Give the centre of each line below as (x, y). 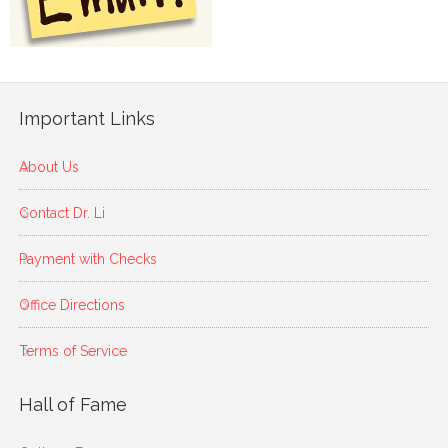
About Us (48, 167)
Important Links (86, 119)
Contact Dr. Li (61, 213)
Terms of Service (72, 351)
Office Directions (71, 305)
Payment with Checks (87, 259)
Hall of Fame (72, 405)
